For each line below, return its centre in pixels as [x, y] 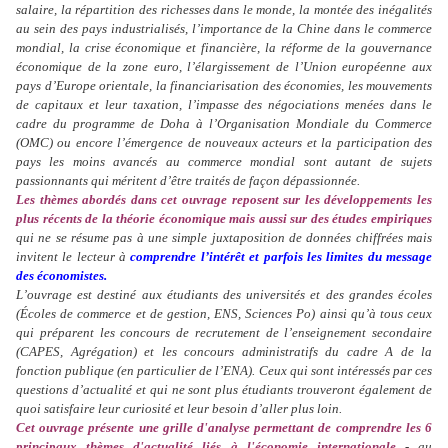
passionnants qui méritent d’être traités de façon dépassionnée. [188, 181]
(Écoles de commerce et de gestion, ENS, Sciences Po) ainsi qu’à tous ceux [224, 314]
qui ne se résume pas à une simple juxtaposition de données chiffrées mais [224, 238]
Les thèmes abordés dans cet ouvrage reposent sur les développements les [224, 200]
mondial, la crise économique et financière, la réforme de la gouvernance [224, 48]
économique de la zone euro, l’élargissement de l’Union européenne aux [224, 67]
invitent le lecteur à [73, 257]
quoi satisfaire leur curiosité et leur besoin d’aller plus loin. [179, 409]
